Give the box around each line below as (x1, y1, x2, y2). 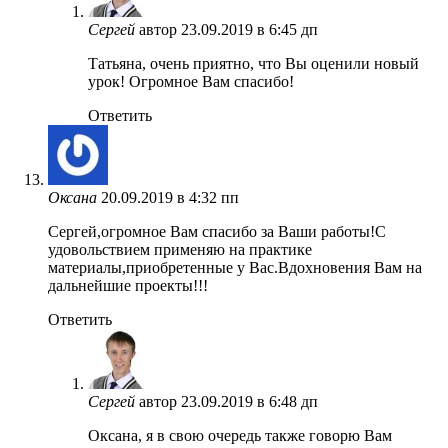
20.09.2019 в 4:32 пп (101, 188, 239, 206)
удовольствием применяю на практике (48, 240, 312, 258)
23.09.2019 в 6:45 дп (181, 20, 318, 38)
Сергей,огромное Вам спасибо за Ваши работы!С (48, 222, 386, 240)
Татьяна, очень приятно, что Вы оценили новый (88, 54, 419, 72)
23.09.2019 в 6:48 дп (181, 392, 318, 410)
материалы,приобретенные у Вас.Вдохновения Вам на (48, 258, 422, 276)
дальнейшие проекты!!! (48, 276, 208, 294)
